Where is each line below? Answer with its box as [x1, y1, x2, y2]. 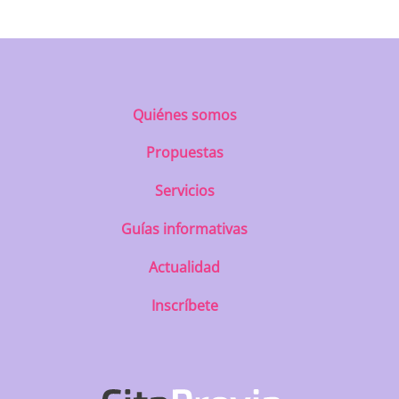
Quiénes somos [132, 104, 237, 125]
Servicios [154, 181, 215, 201]
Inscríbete [151, 295, 218, 315]
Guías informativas [121, 218, 248, 239]
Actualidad [149, 256, 221, 277]
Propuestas [145, 142, 224, 163]
